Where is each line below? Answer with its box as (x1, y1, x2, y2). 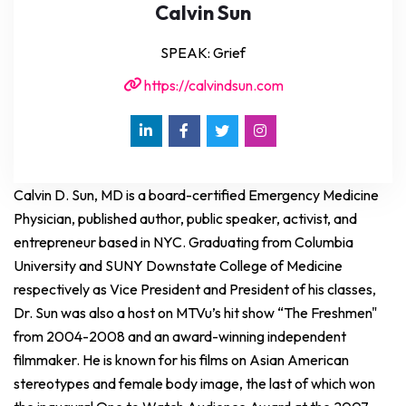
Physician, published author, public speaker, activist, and (14, 208, 357, 227)
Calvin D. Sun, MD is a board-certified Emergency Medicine (14, 185, 379, 204)
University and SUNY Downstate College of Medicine (14, 256, 343, 275)
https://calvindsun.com (140, 75, 284, 94)
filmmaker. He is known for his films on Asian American (14, 350, 349, 369)
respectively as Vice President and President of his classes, (14, 279, 376, 298)
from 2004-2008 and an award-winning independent (14, 326, 346, 345)
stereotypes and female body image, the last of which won (14, 373, 375, 392)
